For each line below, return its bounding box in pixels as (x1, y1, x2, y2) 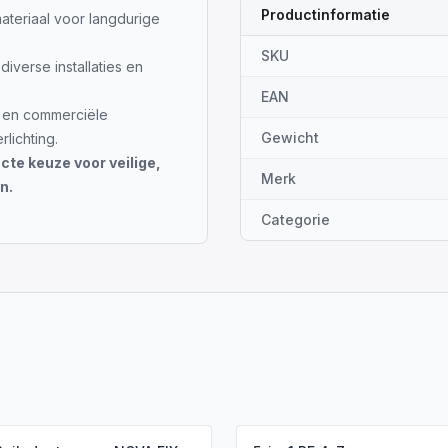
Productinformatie (261, 6, 390, 23)
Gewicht (261, 129, 319, 146)
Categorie (261, 211, 330, 228)
